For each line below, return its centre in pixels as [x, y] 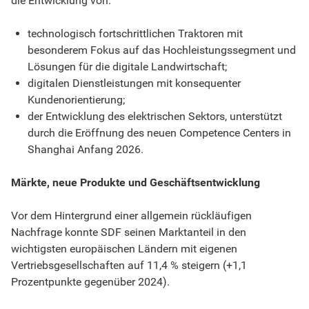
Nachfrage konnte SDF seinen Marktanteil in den [129, 232]
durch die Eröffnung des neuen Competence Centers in [159, 132]
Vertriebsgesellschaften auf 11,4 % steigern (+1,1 [129, 265]
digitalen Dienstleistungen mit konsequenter [134, 83]
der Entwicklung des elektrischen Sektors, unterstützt [155, 116]
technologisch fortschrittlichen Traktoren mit [135, 33]
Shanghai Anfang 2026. [86, 149]
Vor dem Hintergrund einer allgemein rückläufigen [131, 215]
